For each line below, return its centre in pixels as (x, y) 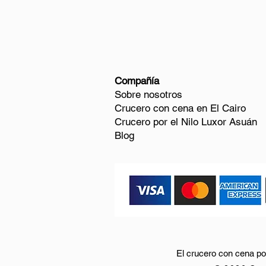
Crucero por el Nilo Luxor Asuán (186, 122)
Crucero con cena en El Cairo (180, 108)
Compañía (137, 81)
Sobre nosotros (148, 94)
